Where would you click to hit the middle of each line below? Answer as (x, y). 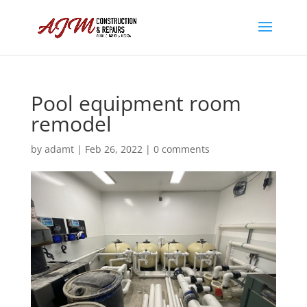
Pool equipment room (136, 103)
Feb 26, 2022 (113, 149)
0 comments (181, 149)
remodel (71, 124)
